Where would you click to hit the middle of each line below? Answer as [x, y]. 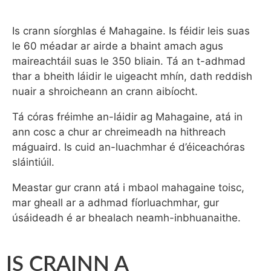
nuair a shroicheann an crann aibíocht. [105, 91]
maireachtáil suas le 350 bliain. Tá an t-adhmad [129, 61]
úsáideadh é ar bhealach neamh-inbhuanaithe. [126, 218]
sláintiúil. [33, 162]
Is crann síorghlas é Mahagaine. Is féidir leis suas [131, 31]
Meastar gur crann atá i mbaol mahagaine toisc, [128, 188]
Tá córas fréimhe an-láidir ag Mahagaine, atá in [127, 117]
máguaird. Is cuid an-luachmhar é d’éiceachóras [129, 147]
